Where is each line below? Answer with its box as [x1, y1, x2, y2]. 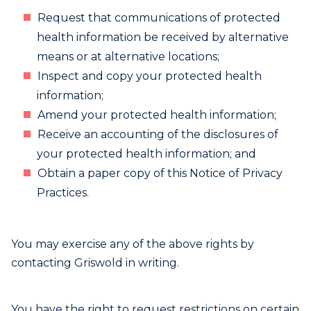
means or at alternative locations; [37, 50, 219, 63]
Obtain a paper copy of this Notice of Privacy [37, 167, 283, 180]
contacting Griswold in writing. [11, 256, 179, 269]
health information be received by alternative [37, 31, 289, 44]
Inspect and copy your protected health [37, 69, 262, 83]
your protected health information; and [37, 147, 256, 160]
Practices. [37, 186, 89, 199]
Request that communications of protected [37, 11, 280, 24]
